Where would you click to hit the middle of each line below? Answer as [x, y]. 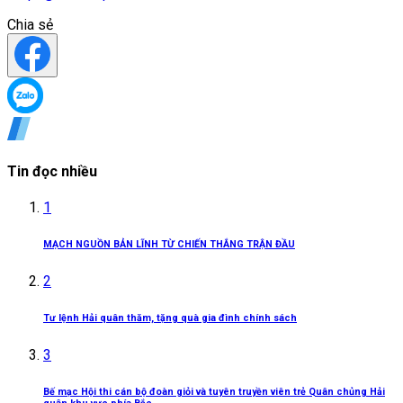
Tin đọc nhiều [52, 172]
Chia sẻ [30, 24]
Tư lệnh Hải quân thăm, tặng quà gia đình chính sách [170, 318]
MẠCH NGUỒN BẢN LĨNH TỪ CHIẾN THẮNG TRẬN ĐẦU [169, 245]
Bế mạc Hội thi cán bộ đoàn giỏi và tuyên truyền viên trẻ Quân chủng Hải [214, 392]
